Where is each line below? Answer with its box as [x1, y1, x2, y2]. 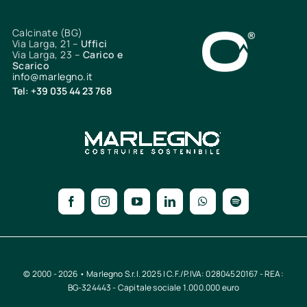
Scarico [12, 59, 50, 73]
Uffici [80, 37, 108, 51]
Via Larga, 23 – [12, 48, 83, 62]
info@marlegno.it [12, 70, 93, 84]
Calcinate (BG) [12, 26, 83, 40]
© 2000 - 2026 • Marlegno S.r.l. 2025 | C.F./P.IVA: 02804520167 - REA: [23, 268, 284, 280]
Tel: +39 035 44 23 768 [12, 84, 112, 98]
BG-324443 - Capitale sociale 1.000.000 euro [67, 282, 240, 294]
